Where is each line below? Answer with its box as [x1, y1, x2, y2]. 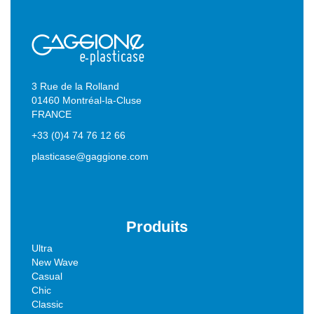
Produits [126, 218, 188, 236]
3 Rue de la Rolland [32, 81, 119, 93]
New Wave [32, 257, 78, 268]
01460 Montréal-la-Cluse [32, 95, 142, 107]
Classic [32, 299, 63, 310]
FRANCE [32, 109, 71, 121]
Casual [32, 271, 62, 282]
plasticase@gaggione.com [32, 151, 149, 163]
